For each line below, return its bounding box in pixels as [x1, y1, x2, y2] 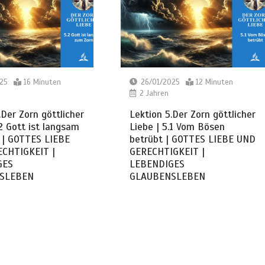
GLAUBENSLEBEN [129, 170, 205, 183]
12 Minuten [195, 77, 233, 87]
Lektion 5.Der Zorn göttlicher [129, 108, 256, 121]
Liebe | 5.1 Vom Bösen [129, 120, 225, 133]
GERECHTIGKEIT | [129, 145, 205, 158]
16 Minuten [23, 77, 61, 87]
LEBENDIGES [129, 157, 185, 170]
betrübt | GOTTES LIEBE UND [129, 132, 256, 146]
